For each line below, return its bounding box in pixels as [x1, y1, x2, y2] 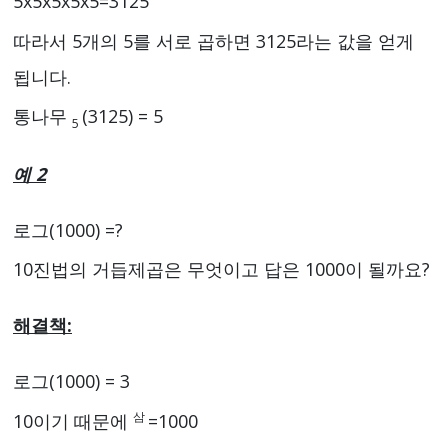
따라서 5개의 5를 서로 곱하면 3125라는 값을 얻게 [13, 28, 414, 53]
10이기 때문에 [13, 408, 133, 433]
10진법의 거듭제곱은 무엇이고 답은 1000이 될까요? [13, 257, 430, 282]
